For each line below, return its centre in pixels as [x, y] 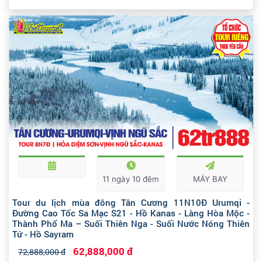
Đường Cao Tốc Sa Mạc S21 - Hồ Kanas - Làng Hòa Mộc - [131, 213]
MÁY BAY [210, 179]
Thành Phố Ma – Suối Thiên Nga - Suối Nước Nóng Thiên [131, 224]
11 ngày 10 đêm [131, 179]
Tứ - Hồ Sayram [43, 234]
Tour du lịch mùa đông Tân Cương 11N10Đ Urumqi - [131, 203]
